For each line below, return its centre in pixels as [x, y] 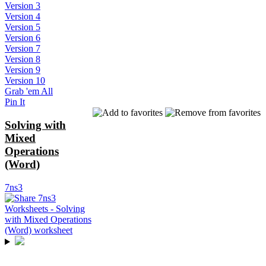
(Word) [22, 164]
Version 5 [23, 27]
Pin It [15, 102]
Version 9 [23, 70]
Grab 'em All [29, 91]
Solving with [35, 125]
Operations [32, 151]
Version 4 [23, 17]
